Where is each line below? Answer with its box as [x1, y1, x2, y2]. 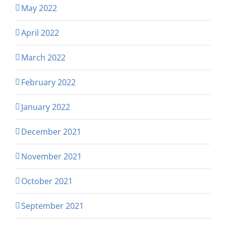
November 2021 [21, 151, 82, 162]
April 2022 [21, 27, 59, 39]
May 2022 [21, 3, 57, 14]
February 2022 [21, 77, 76, 88]
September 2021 [21, 200, 84, 212]
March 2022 [21, 52, 66, 64]
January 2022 [21, 101, 70, 113]
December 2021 [21, 126, 81, 138]
